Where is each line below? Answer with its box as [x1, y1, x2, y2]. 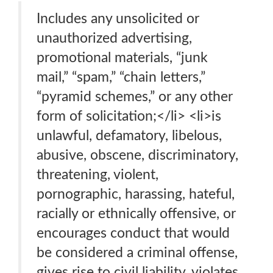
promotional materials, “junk [37, 51, 208, 65]
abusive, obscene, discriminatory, [37, 148, 238, 162]
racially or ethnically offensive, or [37, 207, 236, 221]
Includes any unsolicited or [37, 12, 199, 26]
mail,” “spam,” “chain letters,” [37, 70, 205, 84]
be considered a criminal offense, [37, 246, 238, 260]
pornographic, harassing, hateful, [37, 187, 235, 201]
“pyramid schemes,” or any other [37, 90, 233, 104]
